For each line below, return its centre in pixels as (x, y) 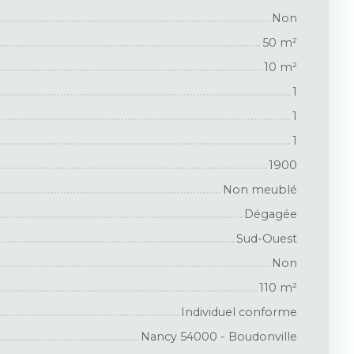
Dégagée (271, 214)
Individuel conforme (239, 312)
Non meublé (260, 189)
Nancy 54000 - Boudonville (219, 336)
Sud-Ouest (267, 238)
